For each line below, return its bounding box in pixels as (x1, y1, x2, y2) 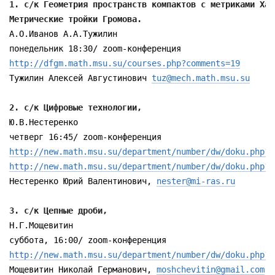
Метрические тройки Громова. (9, 14, 147, 24)
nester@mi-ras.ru (157, 176, 235, 186)
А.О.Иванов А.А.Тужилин (9, 29, 117, 39)
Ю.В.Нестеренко (9, 117, 78, 127)
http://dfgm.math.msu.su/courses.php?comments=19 (9, 58, 240, 68)
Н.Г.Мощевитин (9, 220, 73, 230)
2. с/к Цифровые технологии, (9, 103, 147, 112)
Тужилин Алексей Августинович (9, 73, 152, 83)
